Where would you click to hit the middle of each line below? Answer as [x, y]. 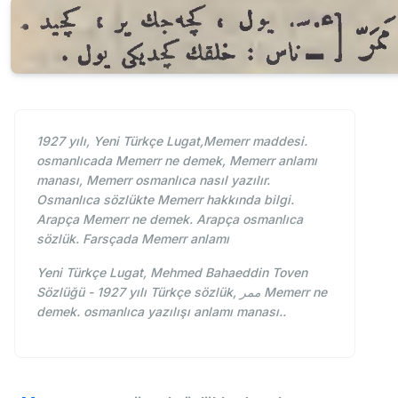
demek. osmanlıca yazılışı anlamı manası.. [161, 312]
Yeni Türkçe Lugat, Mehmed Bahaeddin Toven [172, 273]
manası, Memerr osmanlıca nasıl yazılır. [153, 180]
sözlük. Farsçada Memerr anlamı [133, 239]
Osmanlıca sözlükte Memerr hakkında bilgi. [165, 200]
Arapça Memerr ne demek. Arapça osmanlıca [170, 219]
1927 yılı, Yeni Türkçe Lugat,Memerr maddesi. [172, 141]
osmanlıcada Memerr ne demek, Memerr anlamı [177, 161]
